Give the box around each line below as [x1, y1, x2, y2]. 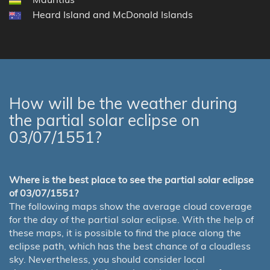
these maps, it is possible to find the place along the [9, 226, 241, 239]
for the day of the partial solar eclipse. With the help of [9, 213, 254, 225]
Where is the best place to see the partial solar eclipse [9, 173, 254, 186]
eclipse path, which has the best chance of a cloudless [9, 239, 251, 252]
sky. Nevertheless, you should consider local [9, 253, 205, 265]
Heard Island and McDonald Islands [33, 8, 193, 20]
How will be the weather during [9, 93, 237, 113]
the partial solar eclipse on [9, 110, 199, 130]
